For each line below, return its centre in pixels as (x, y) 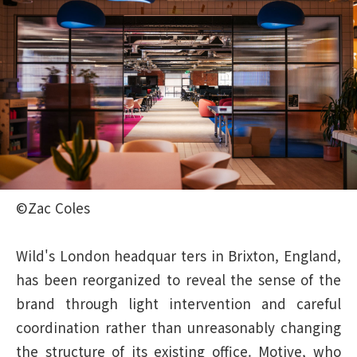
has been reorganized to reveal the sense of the (178, 279)
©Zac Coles (53, 207)
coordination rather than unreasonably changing (178, 327)
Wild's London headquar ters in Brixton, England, (178, 255)
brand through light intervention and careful (178, 303)
